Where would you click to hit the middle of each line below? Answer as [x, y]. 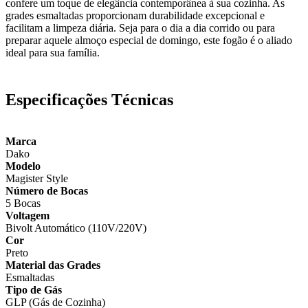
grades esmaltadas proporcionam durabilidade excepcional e [135, 15]
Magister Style [37, 179]
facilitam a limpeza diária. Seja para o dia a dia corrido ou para [140, 27]
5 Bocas [23, 203]
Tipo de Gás [34, 290]
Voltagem [27, 216]
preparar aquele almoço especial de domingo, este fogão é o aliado [149, 40]
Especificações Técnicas [89, 100]
